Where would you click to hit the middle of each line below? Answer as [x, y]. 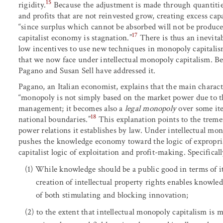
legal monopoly [151, 108]
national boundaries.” [55, 119]
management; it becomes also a [72, 108]
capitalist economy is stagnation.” [75, 38]
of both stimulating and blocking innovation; [112, 195]
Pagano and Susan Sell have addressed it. [87, 70]
